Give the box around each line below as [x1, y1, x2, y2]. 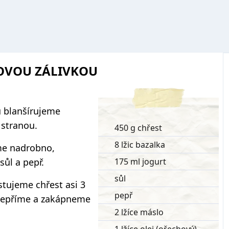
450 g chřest [114, 122, 162, 133]
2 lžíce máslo [114, 207, 164, 218]
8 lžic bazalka [114, 139, 165, 150]
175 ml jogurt [114, 156, 166, 167]
